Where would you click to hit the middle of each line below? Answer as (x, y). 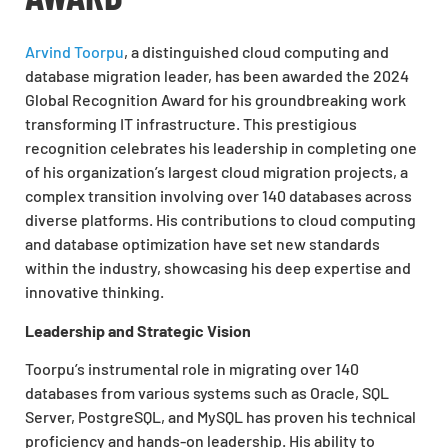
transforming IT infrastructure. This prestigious (191, 124)
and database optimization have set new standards (202, 244)
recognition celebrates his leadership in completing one (221, 148)
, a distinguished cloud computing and (256, 52)
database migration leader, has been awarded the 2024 (217, 76)
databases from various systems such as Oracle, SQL (207, 393)
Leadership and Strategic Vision (138, 330)
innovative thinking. (94, 292)
